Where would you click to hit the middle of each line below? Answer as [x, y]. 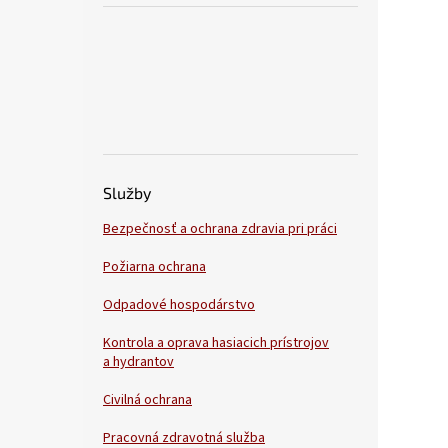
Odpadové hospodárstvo [179, 305]
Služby [127, 193]
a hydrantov [138, 362]
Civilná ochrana [147, 400]
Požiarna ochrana [154, 267]
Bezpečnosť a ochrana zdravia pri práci [220, 229]
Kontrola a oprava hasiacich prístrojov [216, 343]
